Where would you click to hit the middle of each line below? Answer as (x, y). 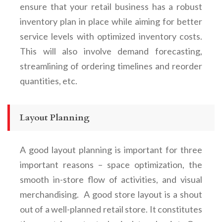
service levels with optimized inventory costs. (111, 36)
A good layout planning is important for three (111, 149)
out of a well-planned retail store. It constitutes (111, 209)
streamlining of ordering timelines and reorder (111, 66)
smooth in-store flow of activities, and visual (111, 179)
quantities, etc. (49, 81)
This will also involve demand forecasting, (111, 51)
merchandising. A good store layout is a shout (111, 194)
